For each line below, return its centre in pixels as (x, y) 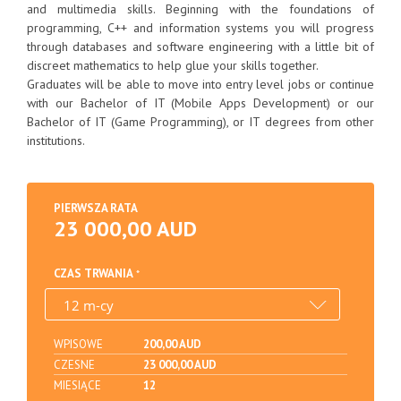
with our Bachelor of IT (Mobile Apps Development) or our (200, 103)
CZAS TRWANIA (94, 273)
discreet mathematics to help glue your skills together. (173, 65)
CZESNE (74, 365)
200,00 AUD (172, 344)
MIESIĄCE (77, 385)
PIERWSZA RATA (96, 208)
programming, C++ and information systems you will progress (200, 28)
